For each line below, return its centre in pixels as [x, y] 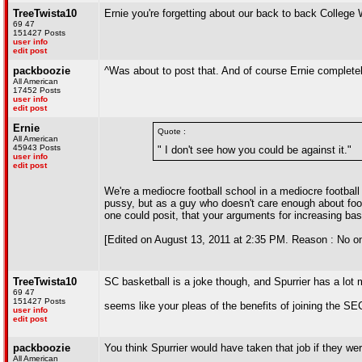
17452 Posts [37, 90]
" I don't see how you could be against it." [255, 150]
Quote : [172, 131]
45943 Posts [37, 147]
